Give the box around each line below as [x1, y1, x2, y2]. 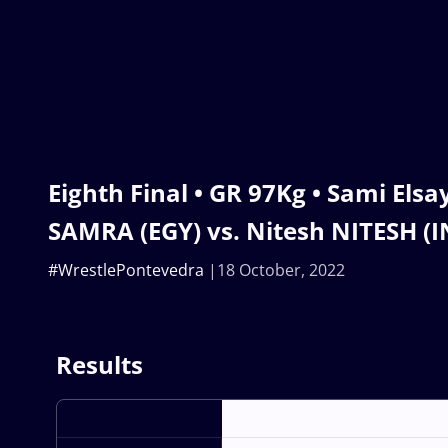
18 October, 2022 [217, 259, 345, 282]
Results [56, 348, 143, 382]
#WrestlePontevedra [48, 259, 204, 282]
